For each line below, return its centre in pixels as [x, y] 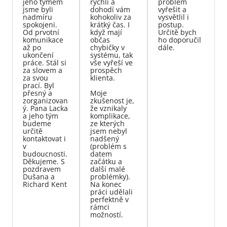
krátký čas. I [110, 25]
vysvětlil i [173, 17]
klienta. [103, 78]
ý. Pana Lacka [45, 108]
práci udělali [112, 192]
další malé [108, 169]
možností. [107, 215]
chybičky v [108, 48]
